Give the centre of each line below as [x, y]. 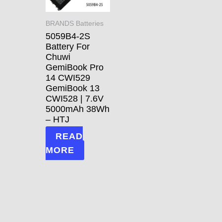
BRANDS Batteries [75, 23]
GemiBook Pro [75, 67]
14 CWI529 [68, 78]
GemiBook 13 [73, 88]
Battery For [68, 46]
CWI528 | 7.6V [75, 98]
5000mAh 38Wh [78, 109]
